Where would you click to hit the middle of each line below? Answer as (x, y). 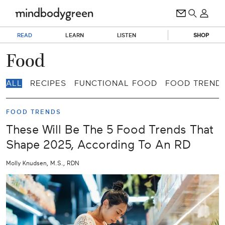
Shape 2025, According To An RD (98, 145)
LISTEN (127, 35)
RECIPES (48, 83)
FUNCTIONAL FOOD (116, 83)
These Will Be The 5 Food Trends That (110, 130)
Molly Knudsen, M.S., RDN (43, 163)
